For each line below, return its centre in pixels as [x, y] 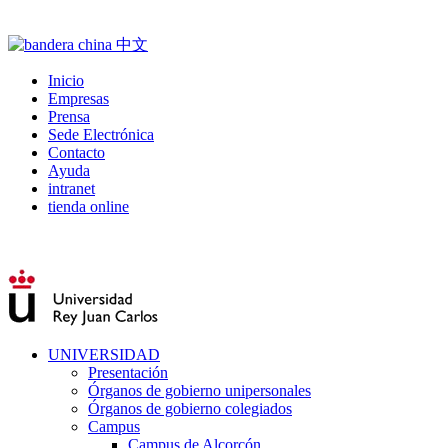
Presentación [128, 372]
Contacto [76, 152]
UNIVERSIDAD [104, 354]
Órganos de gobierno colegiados [190, 408]
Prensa [69, 116]
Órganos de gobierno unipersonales [199, 390]
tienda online [88, 206]
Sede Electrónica [101, 134]
